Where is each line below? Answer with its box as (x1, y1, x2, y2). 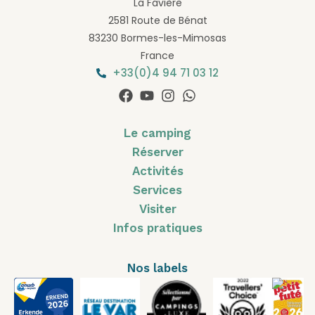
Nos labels (127, 261, 188, 276)
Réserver (131, 145, 184, 160)
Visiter (139, 202, 176, 217)
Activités (131, 164, 184, 179)
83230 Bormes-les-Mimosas (89, 31, 226, 46)
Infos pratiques (112, 221, 202, 236)
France (141, 49, 174, 63)
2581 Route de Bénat (108, 13, 207, 28)
